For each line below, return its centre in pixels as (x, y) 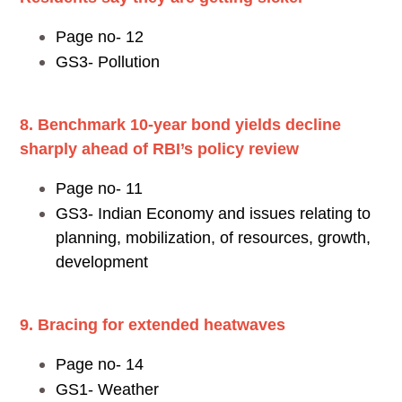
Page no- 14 (100, 364)
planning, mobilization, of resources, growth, (213, 238)
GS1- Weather (107, 389)
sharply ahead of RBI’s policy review (159, 149)
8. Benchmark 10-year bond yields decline (180, 125)
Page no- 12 (100, 37)
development (102, 262)
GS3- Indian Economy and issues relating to (213, 214)
